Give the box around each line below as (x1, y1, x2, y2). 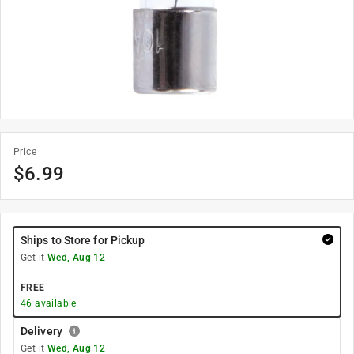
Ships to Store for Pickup (21, 234, 145, 247)
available (32, 298, 77, 309)
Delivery (21, 325, 62, 337)
